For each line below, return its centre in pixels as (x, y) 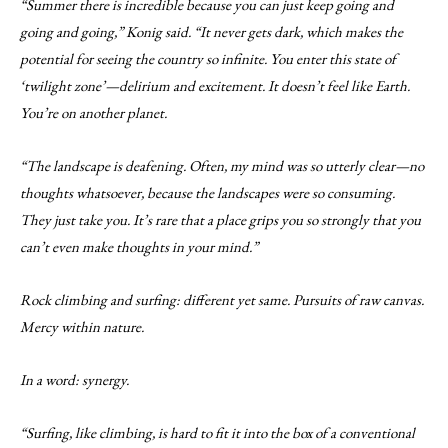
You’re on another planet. (93, 112)
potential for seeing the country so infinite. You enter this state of (208, 58)
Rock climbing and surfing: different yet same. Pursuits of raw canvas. (222, 299)
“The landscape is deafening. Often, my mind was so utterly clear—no (222, 165)
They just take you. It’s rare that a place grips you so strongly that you (220, 219)
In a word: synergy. (74, 379)
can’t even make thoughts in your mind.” (139, 246)
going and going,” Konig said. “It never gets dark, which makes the (211, 31)
